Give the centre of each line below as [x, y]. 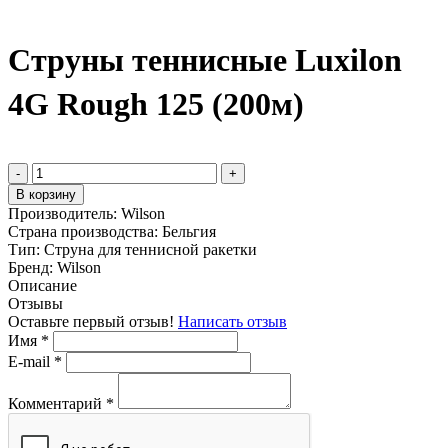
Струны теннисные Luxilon [205, 60]
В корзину [46, 194]
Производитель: [64, 213]
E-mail [31, 361]
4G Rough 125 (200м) [156, 104]
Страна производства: [85, 231]
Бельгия [189, 231]
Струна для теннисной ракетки [150, 249]
